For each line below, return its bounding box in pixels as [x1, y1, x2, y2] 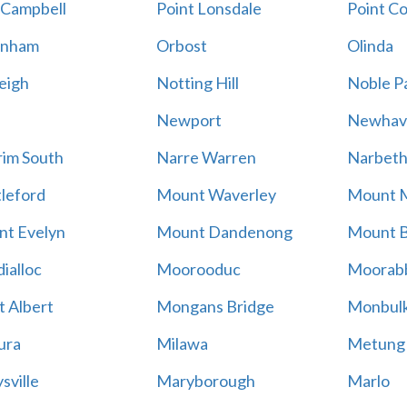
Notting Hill [155, 73, 239, 93]
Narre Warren [155, 147, 256, 167]
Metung [346, 333, 405, 353]
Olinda [346, 35, 393, 55]
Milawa [155, 333, 208, 353]
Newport [155, 110, 222, 130]
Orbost [155, 35, 207, 55]
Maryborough [155, 371, 255, 391]
